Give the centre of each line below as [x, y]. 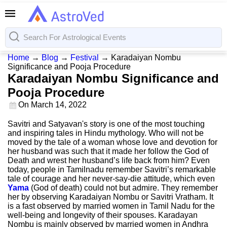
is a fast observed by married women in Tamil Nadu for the [111, 206]
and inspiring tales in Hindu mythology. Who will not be [106, 133]
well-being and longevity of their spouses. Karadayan [103, 215]
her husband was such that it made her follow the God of [108, 151]
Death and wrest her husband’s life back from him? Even [109, 160]
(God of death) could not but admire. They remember [123, 188]
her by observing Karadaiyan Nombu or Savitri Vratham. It [110, 197]
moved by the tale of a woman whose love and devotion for [112, 142]
